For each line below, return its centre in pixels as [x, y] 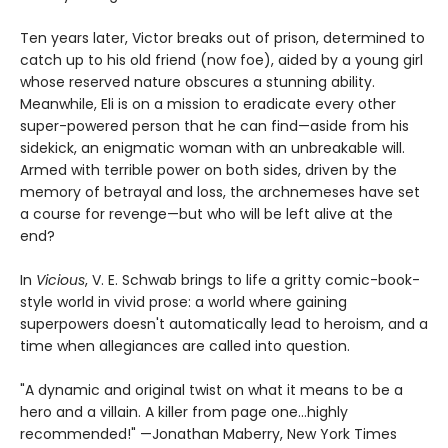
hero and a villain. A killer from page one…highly [184, 412]
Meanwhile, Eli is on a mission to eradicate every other [208, 104]
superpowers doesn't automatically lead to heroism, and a [224, 324]
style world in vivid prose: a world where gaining [183, 302]
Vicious [60, 280]
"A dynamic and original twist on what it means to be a [211, 390]
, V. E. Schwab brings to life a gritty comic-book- [252, 280]
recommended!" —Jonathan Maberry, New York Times [208, 434]
